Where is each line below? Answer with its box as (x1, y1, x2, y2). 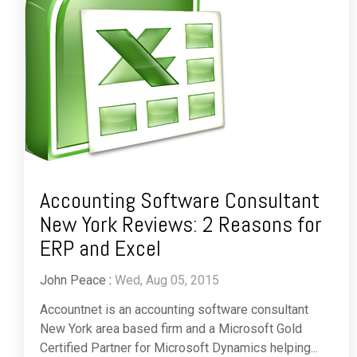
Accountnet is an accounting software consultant (40, 302, 308, 318)
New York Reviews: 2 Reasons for (40, 210, 322, 239)
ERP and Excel (40, 234, 161, 263)
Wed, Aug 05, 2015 (115, 273, 219, 288)
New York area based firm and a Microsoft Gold (40, 321, 302, 337)
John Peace (40, 273, 106, 288)
